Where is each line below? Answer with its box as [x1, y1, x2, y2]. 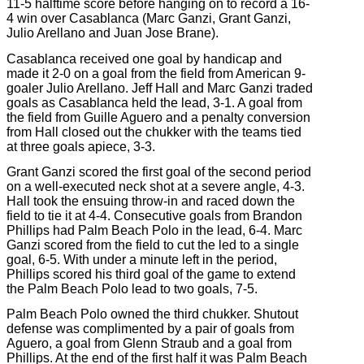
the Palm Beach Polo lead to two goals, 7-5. [6, 282, 258, 297]
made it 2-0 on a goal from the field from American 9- [6, 66, 305, 80]
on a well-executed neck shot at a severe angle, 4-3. [6, 180, 305, 194]
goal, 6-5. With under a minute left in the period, [6, 253, 277, 267]
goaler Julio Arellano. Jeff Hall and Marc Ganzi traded [6, 80, 313, 95]
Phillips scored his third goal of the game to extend [6, 267, 296, 282]
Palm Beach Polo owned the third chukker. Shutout [6, 307, 298, 322]
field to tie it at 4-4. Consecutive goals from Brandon [6, 209, 302, 223]
